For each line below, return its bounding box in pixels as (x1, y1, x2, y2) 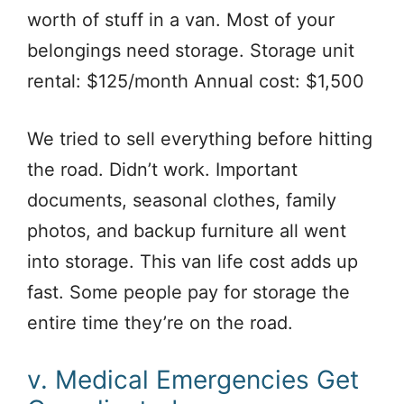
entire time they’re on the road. (27, 312, 293, 335)
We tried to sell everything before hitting (27, 128, 372, 151)
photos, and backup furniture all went (27, 220, 346, 243)
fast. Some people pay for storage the (27, 281, 350, 304)
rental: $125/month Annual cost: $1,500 (27, 70, 364, 93)
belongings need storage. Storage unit (27, 40, 354, 62)
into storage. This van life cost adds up (27, 251, 358, 273)
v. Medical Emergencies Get (27, 364, 359, 396)
